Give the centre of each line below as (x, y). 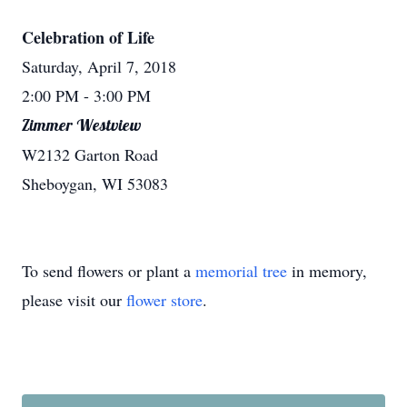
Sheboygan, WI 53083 (95, 184)
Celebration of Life (88, 37)
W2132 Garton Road (90, 154)
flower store (164, 300)
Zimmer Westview (82, 125)
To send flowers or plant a (109, 271)
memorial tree (241, 271)
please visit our (74, 300)
